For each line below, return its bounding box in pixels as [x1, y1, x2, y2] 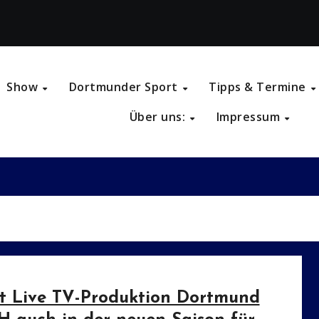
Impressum [216, 109, 283, 125]
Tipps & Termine [209, 79, 310, 95]
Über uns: [129, 109, 189, 125]
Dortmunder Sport [68, 79, 182, 95]
